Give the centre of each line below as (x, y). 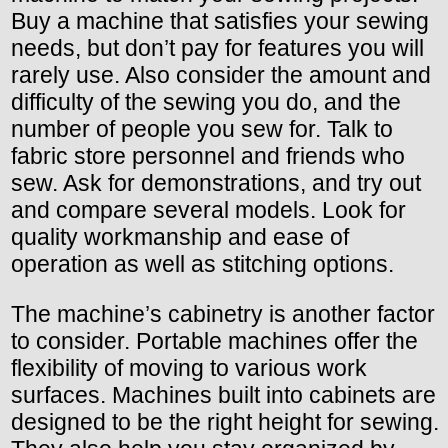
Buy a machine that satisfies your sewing (220, 20)
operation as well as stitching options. (202, 263)
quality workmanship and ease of (180, 236)
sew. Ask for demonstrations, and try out (216, 182)
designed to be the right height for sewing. (225, 421)
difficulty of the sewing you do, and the (206, 101)
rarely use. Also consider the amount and (221, 74)
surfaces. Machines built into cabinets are (223, 394)
